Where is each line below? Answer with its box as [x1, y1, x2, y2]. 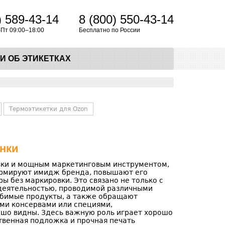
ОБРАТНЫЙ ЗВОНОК [87, 77, 160, 85]
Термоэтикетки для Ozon [9, 105, 88, 113]
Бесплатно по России [79, 27, 140, 34]
